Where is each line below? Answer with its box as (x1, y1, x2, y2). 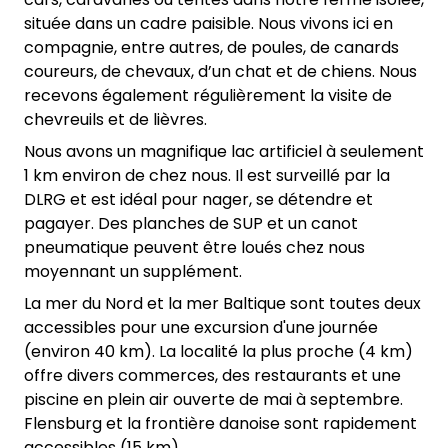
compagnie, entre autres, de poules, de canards (24, 36, 399, 59)
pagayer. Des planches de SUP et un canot (24, 212, 358, 235)
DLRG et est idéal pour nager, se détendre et (24, 188, 373, 211)
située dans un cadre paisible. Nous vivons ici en (24, 12, 393, 35)
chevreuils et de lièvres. (24, 108, 207, 131)
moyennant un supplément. (24, 260, 242, 283)
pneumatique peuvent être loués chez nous (24, 236, 365, 259)
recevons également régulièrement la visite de (24, 84, 392, 107)
